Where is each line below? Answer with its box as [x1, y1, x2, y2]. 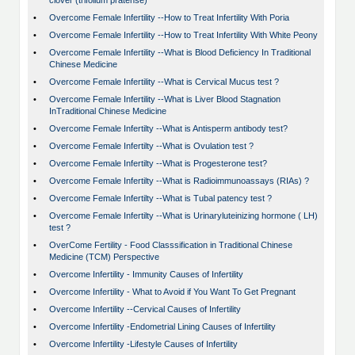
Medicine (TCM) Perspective [49, 252, 159, 262]
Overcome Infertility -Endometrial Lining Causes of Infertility [49, 322, 276, 332]
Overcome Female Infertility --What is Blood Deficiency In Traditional [49, 48, 311, 58]
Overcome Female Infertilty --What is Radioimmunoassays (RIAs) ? [49, 176, 309, 186]
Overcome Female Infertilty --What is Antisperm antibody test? [49, 124, 288, 134]
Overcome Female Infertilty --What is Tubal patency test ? [49, 193, 272, 204]
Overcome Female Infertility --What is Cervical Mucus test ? [49, 77, 279, 87]
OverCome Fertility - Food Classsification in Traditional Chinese [49, 240, 292, 250]
